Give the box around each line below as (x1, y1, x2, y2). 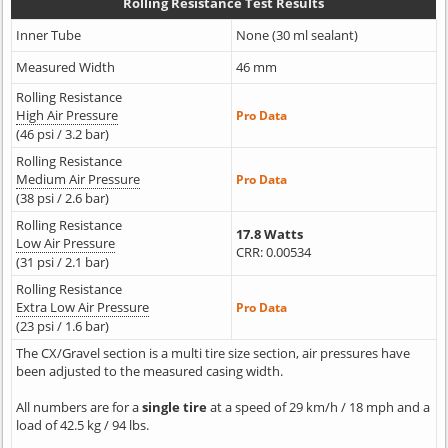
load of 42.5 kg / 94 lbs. (15, 416, 149, 435)
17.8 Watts (235, 225, 303, 244)
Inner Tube (15, 26, 81, 45)
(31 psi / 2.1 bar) (15, 253, 109, 272)
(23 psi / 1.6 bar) (15, 317, 109, 336)
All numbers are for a (15, 398, 142, 417)
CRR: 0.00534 (235, 243, 311, 262)
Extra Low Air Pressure (15, 298, 149, 317)
